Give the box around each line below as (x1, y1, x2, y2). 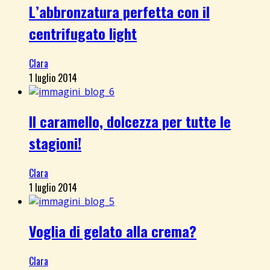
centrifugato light (29, 22, 137, 45)
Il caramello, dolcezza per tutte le (29, 110, 231, 133)
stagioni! (29, 132, 81, 154)
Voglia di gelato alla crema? (29, 220, 196, 242)
